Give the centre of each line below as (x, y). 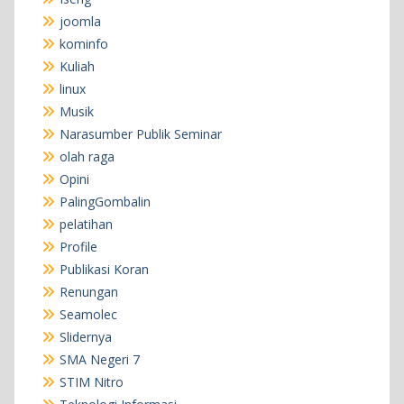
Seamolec (88, 315)
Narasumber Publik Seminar (140, 134)
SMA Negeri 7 (99, 360)
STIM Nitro (91, 382)
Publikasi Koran (104, 270)
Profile (78, 247)
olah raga (87, 157)
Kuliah (77, 67)
